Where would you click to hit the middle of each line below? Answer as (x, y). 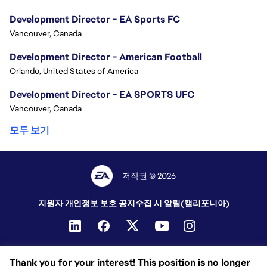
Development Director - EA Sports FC (95, 20)
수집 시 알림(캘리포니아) (182, 204)
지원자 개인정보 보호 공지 (86, 204)
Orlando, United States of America (74, 71)
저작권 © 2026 (149, 176)
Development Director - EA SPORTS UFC (102, 95)
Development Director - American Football (106, 57)
